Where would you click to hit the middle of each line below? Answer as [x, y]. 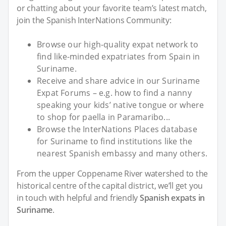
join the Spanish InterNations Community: [94, 20]
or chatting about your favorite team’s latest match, [112, 8]
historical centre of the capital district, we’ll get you [110, 186]
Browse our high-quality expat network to [118, 45]
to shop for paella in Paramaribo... [103, 117]
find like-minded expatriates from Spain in [119, 57]
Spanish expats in [172, 198]
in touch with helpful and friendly [78, 198]
